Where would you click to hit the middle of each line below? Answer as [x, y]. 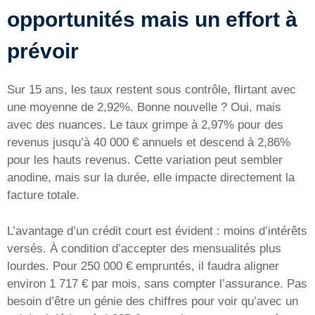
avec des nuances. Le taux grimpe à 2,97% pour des [145, 125]
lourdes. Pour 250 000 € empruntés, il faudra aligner [143, 266]
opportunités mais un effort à [152, 20]
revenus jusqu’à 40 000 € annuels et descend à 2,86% [149, 143]
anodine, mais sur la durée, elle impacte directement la [151, 178]
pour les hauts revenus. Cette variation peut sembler [145, 160]
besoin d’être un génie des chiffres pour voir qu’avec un [153, 301]
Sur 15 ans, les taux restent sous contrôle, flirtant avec [152, 90]
